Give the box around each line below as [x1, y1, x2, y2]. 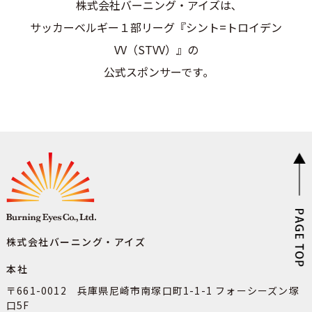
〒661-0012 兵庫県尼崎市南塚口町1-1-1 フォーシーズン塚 [6, 283, 299, 298]
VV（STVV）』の [114, 40, 198, 58]
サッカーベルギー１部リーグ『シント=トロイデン [30, 18, 282, 36]
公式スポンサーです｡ [103, 63, 209, 80]
